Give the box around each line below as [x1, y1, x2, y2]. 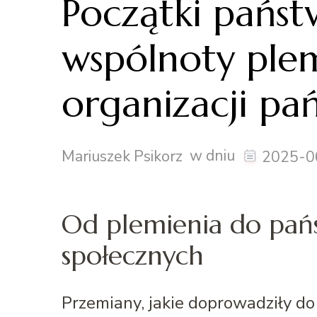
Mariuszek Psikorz [62, 145, 183, 167]
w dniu [190, 144, 238, 166]
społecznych [62, 238, 204, 272]
